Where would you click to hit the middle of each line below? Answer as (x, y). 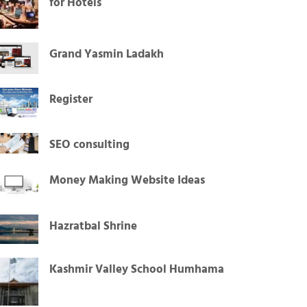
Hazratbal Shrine (94, 226)
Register (71, 100)
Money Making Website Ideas (127, 181)
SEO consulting (90, 145)
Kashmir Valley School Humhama (137, 269)
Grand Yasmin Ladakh (107, 55)
